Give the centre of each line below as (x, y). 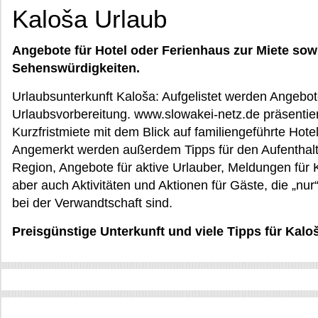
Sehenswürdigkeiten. (76, 68)
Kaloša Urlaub (89, 19)
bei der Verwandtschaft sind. (92, 203)
